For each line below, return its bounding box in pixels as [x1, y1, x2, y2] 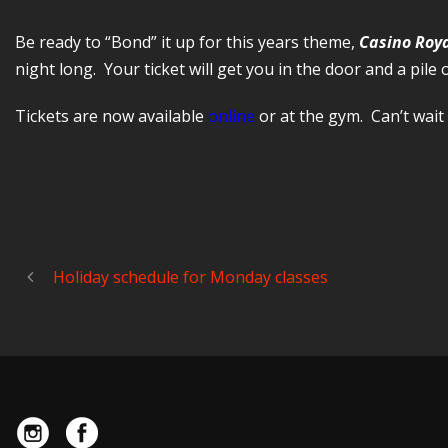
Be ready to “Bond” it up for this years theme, [15, 31, 359, 53]
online [208, 105, 255, 127]
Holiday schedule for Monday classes [53, 266, 328, 288]
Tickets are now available [15, 105, 208, 127]
